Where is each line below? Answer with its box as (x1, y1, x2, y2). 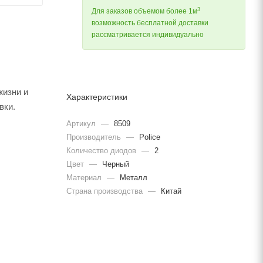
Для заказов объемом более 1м (92, 7, 197, 16)
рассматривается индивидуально (92, 31, 204, 39)
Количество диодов (66, 146, 139, 155)
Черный (100, 159, 129, 168)
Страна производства (66, 186, 145, 195)
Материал (66, 173, 104, 182)
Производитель (66, 132, 123, 141)
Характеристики (66, 92, 127, 102)
